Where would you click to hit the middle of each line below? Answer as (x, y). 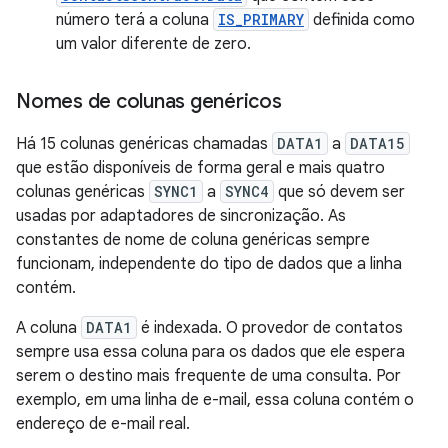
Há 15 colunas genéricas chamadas (144, 144)
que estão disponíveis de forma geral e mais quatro (200, 168)
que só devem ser (339, 192)
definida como (362, 20)
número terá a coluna (134, 20)
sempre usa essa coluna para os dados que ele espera (210, 352)
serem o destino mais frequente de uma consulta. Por (208, 376)
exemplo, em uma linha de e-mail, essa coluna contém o (215, 400)
